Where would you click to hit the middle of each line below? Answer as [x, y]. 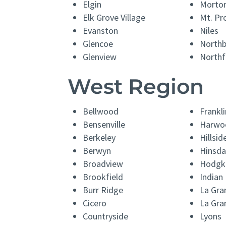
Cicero [95, 203]
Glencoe [98, 44]
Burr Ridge [103, 190]
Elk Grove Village [114, 18]
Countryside [106, 216]
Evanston [101, 31]
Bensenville [104, 125]
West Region [136, 87]
